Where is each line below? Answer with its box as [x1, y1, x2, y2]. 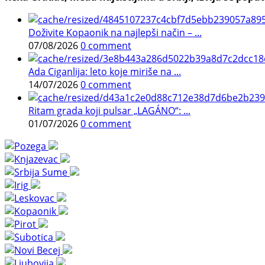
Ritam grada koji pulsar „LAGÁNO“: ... [28, 104, 190, 117]
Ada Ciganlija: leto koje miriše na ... [28, 64, 181, 78]
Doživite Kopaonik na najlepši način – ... [28, 25, 202, 39]
